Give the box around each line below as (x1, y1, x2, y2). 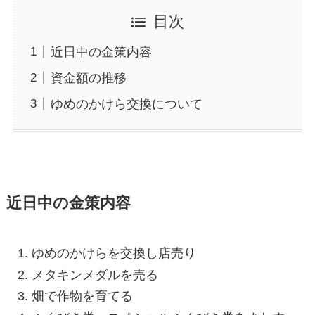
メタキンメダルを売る (31, 267, 158, 282)
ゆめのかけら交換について (50, 96, 202, 111)
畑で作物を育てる (31, 289, 133, 304)
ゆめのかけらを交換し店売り (31, 246, 196, 261)
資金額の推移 (50, 70, 127, 85)
